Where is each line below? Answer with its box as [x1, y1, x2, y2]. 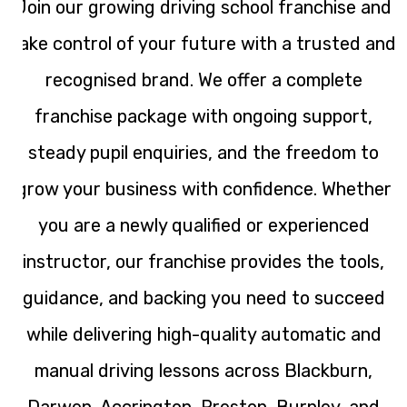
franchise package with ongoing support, [35, 105, 372, 128]
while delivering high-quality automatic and [25, 323, 382, 346]
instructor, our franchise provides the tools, [23, 251, 384, 273]
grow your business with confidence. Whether [15, 178, 392, 201]
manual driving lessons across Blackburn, [35, 360, 372, 382]
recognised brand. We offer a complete [45, 69, 362, 92]
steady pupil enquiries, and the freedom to [28, 142, 379, 164]
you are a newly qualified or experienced [37, 214, 370, 237]
